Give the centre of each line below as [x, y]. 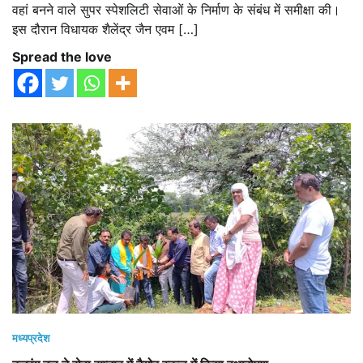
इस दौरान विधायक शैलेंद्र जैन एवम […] [105, 29]
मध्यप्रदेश [31, 338]
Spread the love [62, 56]
